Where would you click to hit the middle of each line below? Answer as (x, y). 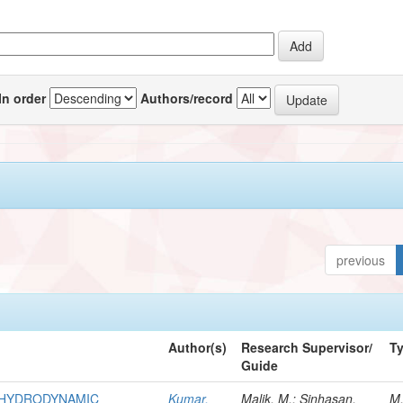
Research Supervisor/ (307, 347)
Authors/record (187, 98)
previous (361, 260)
